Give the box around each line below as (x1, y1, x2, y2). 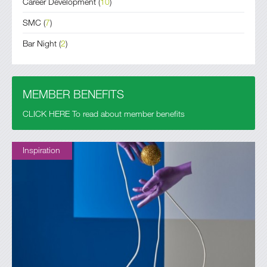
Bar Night (23, 38, 57, 48)
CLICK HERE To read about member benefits (23, 108, 185, 119)
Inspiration (23, 145, 60, 155)
